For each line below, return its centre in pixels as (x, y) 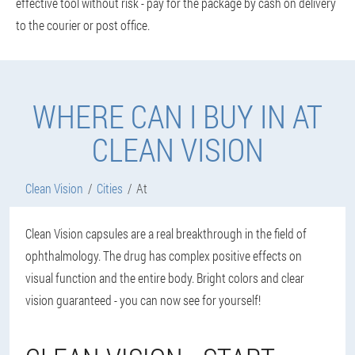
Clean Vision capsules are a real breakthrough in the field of (166, 233)
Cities (110, 188)
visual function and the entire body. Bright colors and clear (165, 278)
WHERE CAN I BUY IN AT (177, 116)
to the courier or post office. (83, 25)
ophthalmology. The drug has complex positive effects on (164, 256)
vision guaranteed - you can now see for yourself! (143, 300)
